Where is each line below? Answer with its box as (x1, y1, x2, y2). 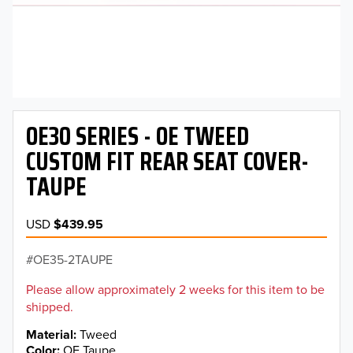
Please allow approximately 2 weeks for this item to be (26, 281, 325, 299)
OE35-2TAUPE (33, 251, 113, 269)
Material (26, 325, 73, 344)
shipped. (26, 298, 73, 316)
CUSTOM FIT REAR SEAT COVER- (26, 142, 309, 182)
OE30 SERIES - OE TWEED (26, 117, 249, 157)
